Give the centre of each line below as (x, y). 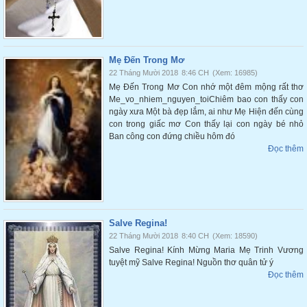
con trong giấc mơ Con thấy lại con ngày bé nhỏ (206, 124)
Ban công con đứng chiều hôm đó (172, 136)
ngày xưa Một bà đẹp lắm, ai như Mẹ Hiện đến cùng (206, 112)
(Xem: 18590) (235, 236)
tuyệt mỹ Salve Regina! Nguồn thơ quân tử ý (191, 262)
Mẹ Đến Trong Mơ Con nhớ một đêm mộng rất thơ (206, 87)
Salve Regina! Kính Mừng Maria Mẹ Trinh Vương (206, 250)
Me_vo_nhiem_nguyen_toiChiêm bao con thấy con (206, 99)
